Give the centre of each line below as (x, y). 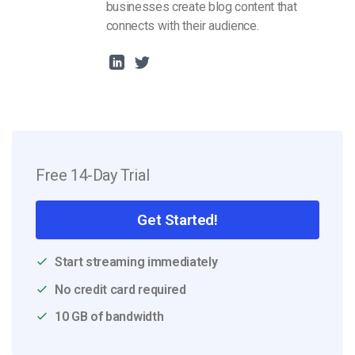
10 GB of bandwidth (109, 317)
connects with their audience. (182, 26)
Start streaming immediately (136, 261)
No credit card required (120, 289)
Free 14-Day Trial (93, 175)
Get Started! (177, 219)
